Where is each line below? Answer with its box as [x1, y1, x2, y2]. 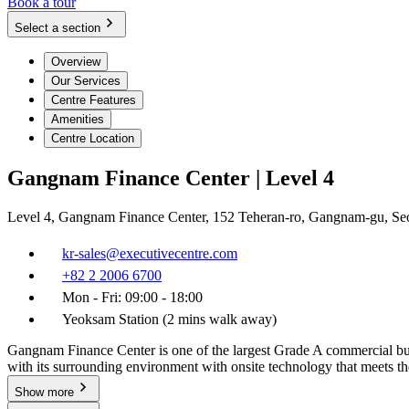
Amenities [51, 112, 104, 127]
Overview [51, 55, 100, 69]
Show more [15, 385, 74, 400]
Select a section [15, 21, 100, 36]
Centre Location [51, 131, 134, 146]
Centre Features [51, 93, 136, 108]
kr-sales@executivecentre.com [62, 246, 237, 262]
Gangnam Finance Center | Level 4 [7, 166, 334, 191]
